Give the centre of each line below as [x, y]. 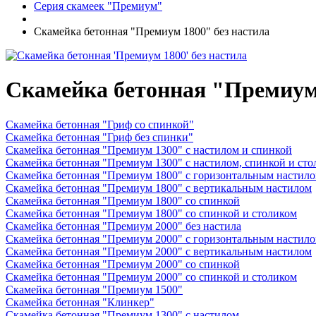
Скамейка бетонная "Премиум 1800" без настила [152, 31]
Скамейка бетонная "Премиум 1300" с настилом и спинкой [149, 150]
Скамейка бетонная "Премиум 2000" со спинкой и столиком [151, 276]
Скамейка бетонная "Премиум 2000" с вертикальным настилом [159, 251]
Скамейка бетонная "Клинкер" [80, 302]
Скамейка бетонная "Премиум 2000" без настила [123, 226]
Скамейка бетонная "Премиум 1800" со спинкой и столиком [151, 213]
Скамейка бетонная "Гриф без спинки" [99, 137]
